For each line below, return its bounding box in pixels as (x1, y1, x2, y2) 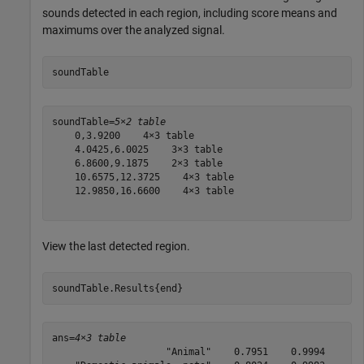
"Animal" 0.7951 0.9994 (51, 345, 325, 357)
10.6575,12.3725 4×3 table (51, 171, 234, 183)
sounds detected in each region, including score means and (42, 6, 337, 19)
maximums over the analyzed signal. (42, 24, 225, 37)
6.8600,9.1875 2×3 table (51, 157, 223, 169)
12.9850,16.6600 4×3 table (51, 184, 234, 197)
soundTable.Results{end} (51, 282, 183, 294)
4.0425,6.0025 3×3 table (51, 143, 223, 155)
